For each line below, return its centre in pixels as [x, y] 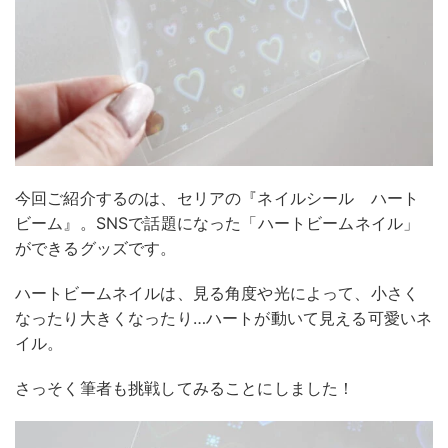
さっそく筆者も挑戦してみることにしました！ [185, 387]
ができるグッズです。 [96, 247]
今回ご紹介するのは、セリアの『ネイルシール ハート [217, 197]
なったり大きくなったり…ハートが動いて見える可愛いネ [224, 317]
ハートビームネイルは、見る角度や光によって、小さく [217, 292]
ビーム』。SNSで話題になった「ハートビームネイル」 [217, 222]
